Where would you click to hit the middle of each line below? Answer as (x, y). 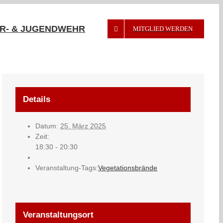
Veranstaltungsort (58, 215)
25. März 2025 (83, 126)
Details (37, 99)
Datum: (47, 126)
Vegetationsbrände (128, 167)
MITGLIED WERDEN (163, 29)
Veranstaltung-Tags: (67, 167)
